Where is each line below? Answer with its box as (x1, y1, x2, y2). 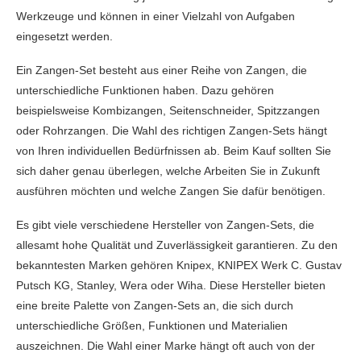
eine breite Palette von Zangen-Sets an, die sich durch (16, 299, 293, 312)
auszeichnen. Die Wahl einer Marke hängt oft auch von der (16, 339, 315, 352)
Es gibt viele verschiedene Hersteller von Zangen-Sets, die (16, 218, 314, 231)
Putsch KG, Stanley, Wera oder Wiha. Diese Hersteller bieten (16, 279, 326, 292)
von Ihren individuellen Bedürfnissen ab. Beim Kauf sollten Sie (16, 144, 331, 157)
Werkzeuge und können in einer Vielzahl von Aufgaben (16, 10, 295, 23)
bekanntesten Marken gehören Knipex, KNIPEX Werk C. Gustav (16, 259, 342, 272)
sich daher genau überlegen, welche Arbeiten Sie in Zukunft (16, 164, 320, 177)
